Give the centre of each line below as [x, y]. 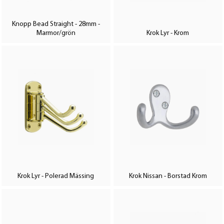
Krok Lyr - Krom [168, 33]
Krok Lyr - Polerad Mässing [56, 176]
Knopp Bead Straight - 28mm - [56, 24]
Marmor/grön [56, 33]
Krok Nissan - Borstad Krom [168, 176]
